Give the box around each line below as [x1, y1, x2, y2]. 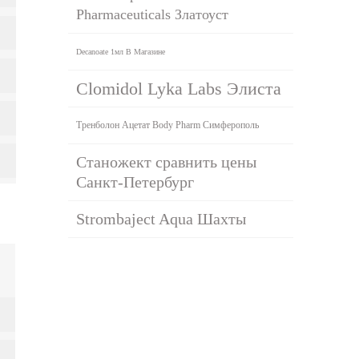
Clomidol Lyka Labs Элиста [76, 78, 282, 99]
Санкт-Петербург [76, 172, 195, 191]
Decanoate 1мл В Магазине [76, 46, 166, 56]
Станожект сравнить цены [76, 152, 257, 171]
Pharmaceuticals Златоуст [76, 6, 229, 22]
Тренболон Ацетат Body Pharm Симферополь [76, 119, 260, 131]
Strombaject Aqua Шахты [76, 209, 247, 228]
